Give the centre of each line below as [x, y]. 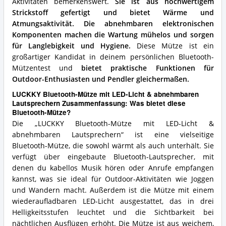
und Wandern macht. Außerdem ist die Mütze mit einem [113, 190]
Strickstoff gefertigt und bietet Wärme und [113, 13]
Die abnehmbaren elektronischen [149, 24]
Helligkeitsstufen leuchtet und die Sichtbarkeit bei [113, 213]
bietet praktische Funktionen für [148, 68]
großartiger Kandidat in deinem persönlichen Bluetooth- [113, 57]
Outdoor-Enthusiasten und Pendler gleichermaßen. [100, 79]
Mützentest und [47, 68]
